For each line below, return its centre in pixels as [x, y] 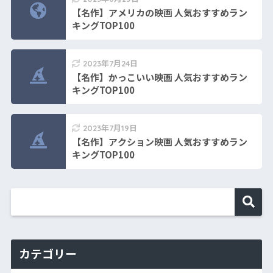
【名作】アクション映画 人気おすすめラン [159, 141]
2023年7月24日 [110, 63]
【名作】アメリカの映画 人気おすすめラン [159, 12]
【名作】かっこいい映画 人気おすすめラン [159, 77]
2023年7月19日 [110, 128]
